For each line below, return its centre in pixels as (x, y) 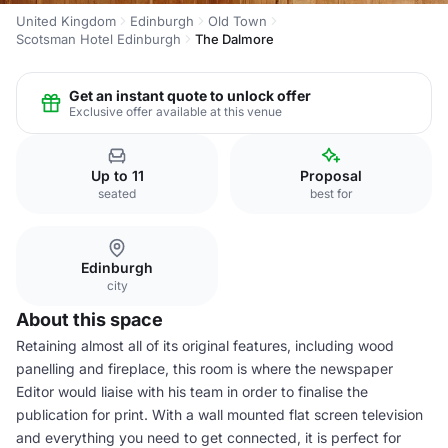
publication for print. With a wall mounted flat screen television (219, 414)
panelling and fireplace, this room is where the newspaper (204, 368)
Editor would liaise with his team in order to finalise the (192, 391)
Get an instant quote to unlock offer (190, 95)
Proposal (331, 175)
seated (117, 193)
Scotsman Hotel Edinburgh (98, 39)
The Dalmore (234, 39)
